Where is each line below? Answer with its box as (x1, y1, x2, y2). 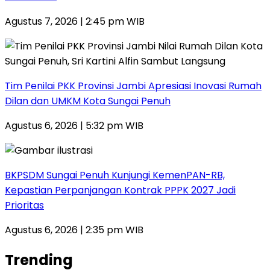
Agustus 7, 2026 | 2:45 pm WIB (5, 14, 145, 28)
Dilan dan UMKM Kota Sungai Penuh (5, 93, 171, 108)
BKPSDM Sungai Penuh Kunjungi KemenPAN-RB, (5, 168, 225, 182)
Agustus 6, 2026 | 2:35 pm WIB (5, 222, 143, 237)
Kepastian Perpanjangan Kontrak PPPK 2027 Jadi (5, 183, 236, 197)
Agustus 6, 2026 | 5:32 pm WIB (5, 118, 143, 133)
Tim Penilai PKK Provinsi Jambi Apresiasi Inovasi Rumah (5, 78, 262, 93)
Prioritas (5, 198, 44, 212)
